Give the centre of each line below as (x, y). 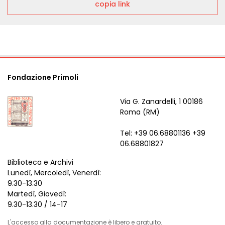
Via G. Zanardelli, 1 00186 (161, 101)
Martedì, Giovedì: (37, 194)
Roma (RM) (140, 112)
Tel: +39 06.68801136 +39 (163, 133)
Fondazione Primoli (43, 77)
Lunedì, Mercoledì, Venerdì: (54, 173)
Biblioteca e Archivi (40, 162)
